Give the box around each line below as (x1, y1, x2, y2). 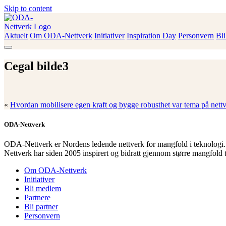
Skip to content (4, 4, 52, 13)
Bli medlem (24, 184, 61, 193)
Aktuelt (4, 31, 28, 40)
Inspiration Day (127, 31, 176, 40)
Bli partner (24, 202, 58, 211)
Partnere (24, 193, 50, 202)
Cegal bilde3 (4, 59, 69, 73)
